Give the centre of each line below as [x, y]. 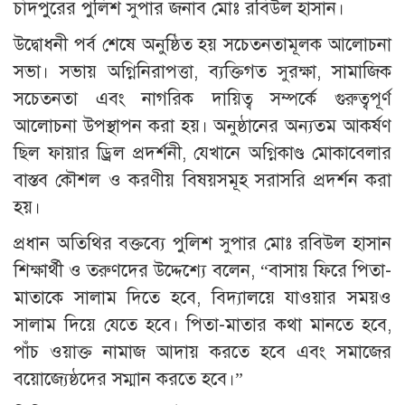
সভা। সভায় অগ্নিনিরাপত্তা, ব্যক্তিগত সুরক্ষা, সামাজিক [202, 71]
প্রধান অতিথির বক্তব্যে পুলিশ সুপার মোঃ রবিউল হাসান [202, 243]
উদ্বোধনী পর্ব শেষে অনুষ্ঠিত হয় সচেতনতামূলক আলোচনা [202, 44]
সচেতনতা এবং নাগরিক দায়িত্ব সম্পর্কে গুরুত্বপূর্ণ [202, 99]
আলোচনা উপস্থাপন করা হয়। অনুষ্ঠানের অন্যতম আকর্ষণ [202, 126]
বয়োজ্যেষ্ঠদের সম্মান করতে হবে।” [128, 379]
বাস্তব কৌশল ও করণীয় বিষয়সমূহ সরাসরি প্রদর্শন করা [202, 180]
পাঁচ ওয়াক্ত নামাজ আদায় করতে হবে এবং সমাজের [202, 352]
